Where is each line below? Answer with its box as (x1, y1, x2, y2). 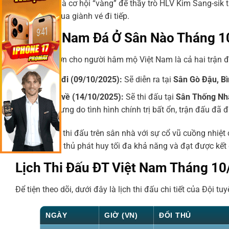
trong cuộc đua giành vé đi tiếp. (15, 11, 129, 21)
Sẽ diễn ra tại (122, 74, 173, 84)
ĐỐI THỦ (159, 211, 192, 219)
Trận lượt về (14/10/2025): (26, 92, 124, 102)
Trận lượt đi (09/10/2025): (26, 74, 122, 84)
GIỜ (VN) (104, 211, 138, 219)
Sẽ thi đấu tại (123, 92, 176, 102)
